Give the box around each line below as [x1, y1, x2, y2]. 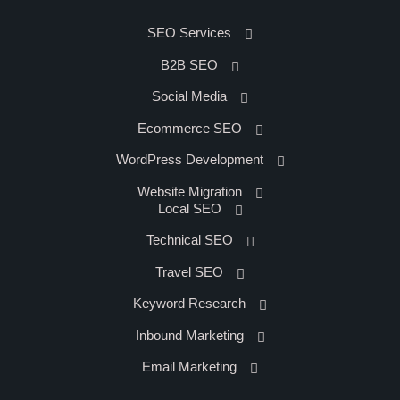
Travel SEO [155, 263, 223, 279]
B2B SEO [161, 56, 218, 72]
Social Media [152, 88, 227, 104]
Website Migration [137, 183, 242, 199]
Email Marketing [142, 359, 237, 375]
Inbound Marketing [135, 327, 244, 343]
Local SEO [157, 200, 221, 216]
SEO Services [147, 25, 231, 41]
